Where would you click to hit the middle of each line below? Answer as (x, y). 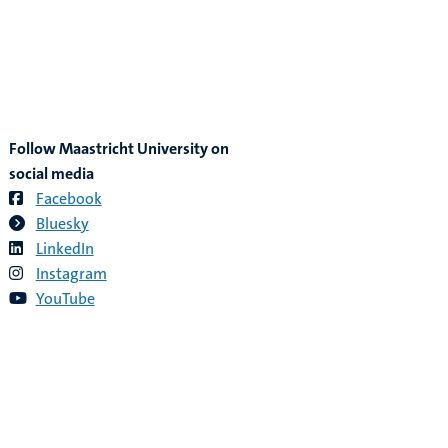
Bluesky (62, 223)
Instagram (71, 273)
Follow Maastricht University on (118, 148)
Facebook (68, 198)
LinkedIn (64, 248)
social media (51, 173)
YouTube (65, 298)
